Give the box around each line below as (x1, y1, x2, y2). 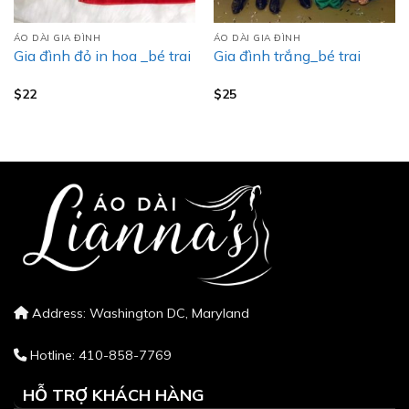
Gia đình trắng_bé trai (213, 47, 361, 66)
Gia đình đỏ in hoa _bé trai (13, 47, 191, 66)
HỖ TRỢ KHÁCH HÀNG (23, 384, 204, 406)
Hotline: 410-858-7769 (26, 347, 172, 364)
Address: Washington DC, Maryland (28, 305, 249, 322)
